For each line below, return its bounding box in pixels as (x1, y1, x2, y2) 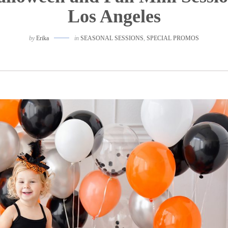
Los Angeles (67, 6, 161, 26)
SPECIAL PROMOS (147, 35, 199, 42)
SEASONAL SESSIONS (80, 35, 144, 42)
